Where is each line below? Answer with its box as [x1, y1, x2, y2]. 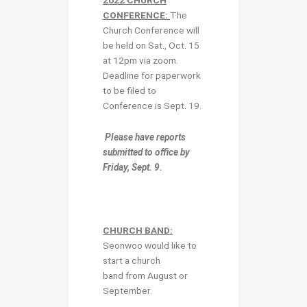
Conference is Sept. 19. [103, 99, 201, 111]
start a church [103, 254, 160, 266]
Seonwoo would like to [103, 239, 197, 251]
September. [103, 284, 152, 296]
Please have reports [105, 131, 186, 143]
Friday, [103, 161, 132, 173]
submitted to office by [103, 146, 190, 158]
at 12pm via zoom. [103, 54, 178, 66]
